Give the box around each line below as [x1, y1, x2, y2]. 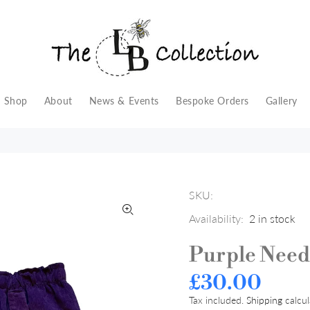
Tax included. [189, 294, 246, 306]
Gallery [265, 95, 298, 107]
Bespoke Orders [175, 95, 249, 107]
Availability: [189, 212, 244, 225]
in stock [258, 212, 295, 225]
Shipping [246, 294, 282, 306]
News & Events [89, 95, 159, 107]
